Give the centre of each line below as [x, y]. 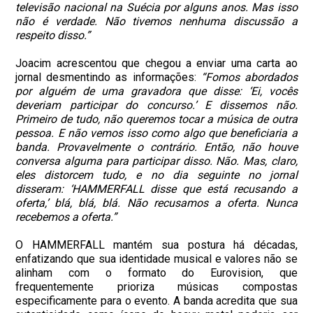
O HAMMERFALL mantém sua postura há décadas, [156, 245]
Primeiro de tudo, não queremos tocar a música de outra [156, 119]
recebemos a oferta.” [66, 217]
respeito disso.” [53, 35]
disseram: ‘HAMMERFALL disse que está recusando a [156, 189]
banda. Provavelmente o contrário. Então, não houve [156, 147]
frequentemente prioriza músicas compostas [156, 286]
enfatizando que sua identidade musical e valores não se [156, 259]
